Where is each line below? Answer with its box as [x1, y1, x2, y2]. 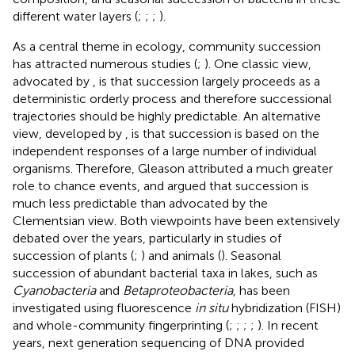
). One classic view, [204, 55, 311, 71]
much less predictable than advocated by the [13, 195, 268, 211]
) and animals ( [141, 247, 221, 263]
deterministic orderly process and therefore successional [13, 90, 332, 106]
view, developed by [13, 125, 125, 141]
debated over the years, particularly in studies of [13, 230, 281, 246]
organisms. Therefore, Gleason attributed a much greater [13, 160, 333, 176]
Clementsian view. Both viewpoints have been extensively [13, 212, 340, 228]
